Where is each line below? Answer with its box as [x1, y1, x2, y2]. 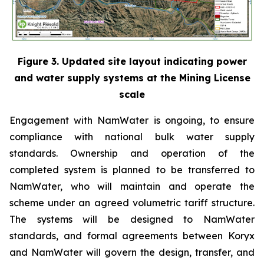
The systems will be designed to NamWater [9, 213, 255, 225]
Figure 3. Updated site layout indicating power [17, 55, 247, 67]
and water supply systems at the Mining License [14, 71, 250, 84]
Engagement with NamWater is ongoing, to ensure [9, 114, 255, 126]
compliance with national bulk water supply [9, 130, 255, 143]
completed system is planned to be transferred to [9, 163, 255, 176]
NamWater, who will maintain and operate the [9, 180, 255, 192]
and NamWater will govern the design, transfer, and [9, 246, 255, 258]
